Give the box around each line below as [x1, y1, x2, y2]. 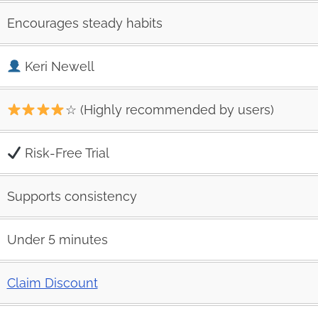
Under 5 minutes [6, 231, 108, 247]
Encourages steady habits [6, 15, 163, 31]
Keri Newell [21, 58, 94, 74]
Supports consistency [6, 188, 137, 204]
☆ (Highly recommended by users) [65, 102, 274, 117]
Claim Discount [6, 275, 98, 290]
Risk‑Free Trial [21, 145, 109, 160]
